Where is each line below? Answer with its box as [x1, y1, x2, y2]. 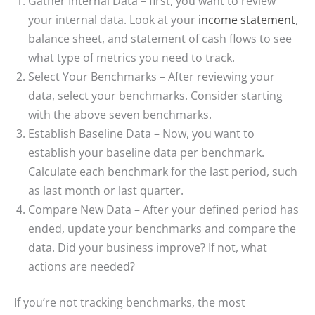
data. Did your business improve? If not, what [28, 238, 267, 255]
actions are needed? [28, 257, 135, 274]
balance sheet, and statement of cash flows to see [28, 30, 292, 46]
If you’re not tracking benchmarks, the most [14, 294, 245, 311]
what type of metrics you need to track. [28, 49, 238, 65]
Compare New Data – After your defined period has [28, 200, 299, 217]
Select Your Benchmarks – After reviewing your [28, 67, 275, 84]
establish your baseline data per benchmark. [28, 143, 264, 160]
